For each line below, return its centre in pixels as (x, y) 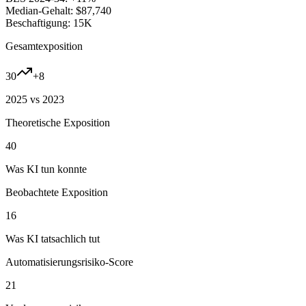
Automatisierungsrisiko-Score (69, 262)
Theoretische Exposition (58, 122)
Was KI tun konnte (46, 169)
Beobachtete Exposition (57, 192)
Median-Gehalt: (39, 10)
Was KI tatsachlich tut (53, 238)
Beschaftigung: (38, 23)
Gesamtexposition (44, 46)
